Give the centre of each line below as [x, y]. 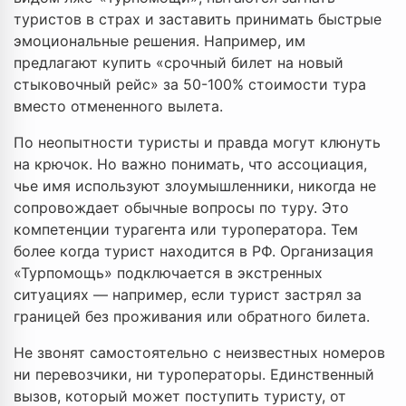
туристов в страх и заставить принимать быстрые [198, 19]
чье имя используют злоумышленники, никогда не [195, 186]
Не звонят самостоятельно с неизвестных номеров [199, 353]
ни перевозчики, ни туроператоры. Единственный [194, 375]
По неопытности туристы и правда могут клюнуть [197, 143]
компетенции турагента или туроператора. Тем [186, 230]
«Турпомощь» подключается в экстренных [168, 273]
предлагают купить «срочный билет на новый [179, 63]
